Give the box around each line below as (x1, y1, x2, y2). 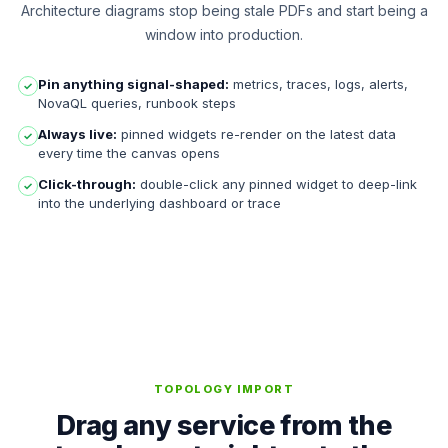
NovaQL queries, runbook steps (38, 95, 236, 111)
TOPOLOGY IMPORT (153, 382, 295, 396)
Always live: (38, 126, 117, 142)
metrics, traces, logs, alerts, (229, 76, 408, 92)
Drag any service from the (55, 409, 393, 441)
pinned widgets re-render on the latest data (117, 126, 396, 142)
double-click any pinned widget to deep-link (136, 176, 417, 192)
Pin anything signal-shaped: (38, 76, 229, 92)
